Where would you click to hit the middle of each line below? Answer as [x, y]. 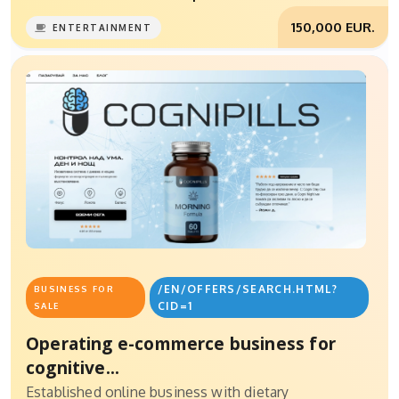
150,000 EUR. [333, 27]
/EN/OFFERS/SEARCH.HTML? [247, 289]
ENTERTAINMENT [102, 28]
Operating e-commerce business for [181, 344]
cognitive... [73, 368]
